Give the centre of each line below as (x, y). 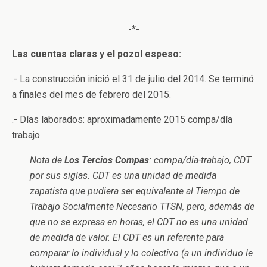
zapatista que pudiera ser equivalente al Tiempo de (135, 191)
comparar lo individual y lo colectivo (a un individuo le (141, 253)
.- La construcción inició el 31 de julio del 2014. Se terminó (133, 79)
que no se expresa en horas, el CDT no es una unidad (139, 222)
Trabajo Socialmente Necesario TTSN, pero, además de (142, 207)
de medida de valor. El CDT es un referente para (127, 237)
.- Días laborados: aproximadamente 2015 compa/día (122, 119)
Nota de (47, 160)
